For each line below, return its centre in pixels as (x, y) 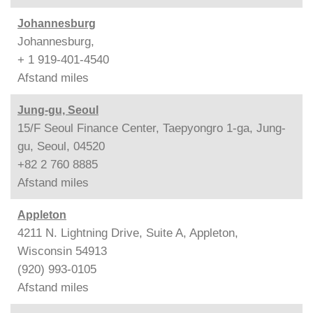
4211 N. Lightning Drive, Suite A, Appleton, (128, 233)
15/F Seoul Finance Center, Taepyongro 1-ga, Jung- (152, 128)
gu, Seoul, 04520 (61, 146)
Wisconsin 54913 (62, 251)
